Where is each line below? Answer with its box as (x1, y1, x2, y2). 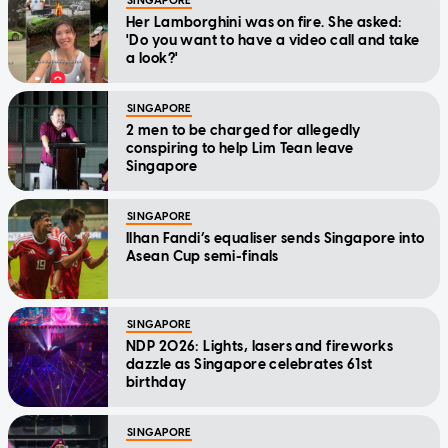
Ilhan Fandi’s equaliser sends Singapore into (126, 229, 425, 247)
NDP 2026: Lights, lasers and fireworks (126, 337, 393, 355)
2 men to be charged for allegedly (126, 121, 361, 139)
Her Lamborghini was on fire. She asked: (126, 13, 403, 31)
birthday (126, 373, 187, 391)
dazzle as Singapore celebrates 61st (126, 355, 373, 373)
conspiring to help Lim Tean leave (126, 139, 354, 157)
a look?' (126, 49, 179, 67)
